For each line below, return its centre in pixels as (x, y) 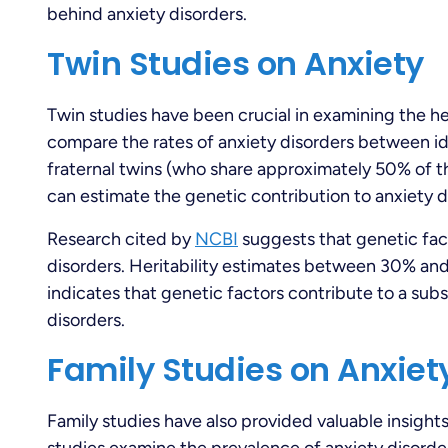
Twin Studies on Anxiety (235, 63)
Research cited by (121, 239)
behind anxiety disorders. (147, 13)
